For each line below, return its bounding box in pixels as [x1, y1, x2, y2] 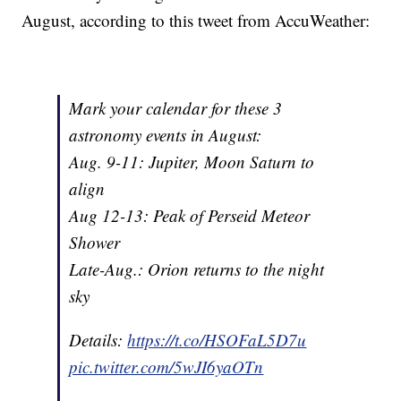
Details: [69, 328, 128, 352]
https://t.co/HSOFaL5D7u [127, 328, 307, 352]
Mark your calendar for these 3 [69, 97, 283, 120]
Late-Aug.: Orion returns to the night [69, 258, 325, 281]
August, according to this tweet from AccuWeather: [21, 9, 371, 32]
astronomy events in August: [69, 124, 262, 147]
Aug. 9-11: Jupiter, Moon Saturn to [69, 150, 315, 174]
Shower [69, 231, 121, 254]
